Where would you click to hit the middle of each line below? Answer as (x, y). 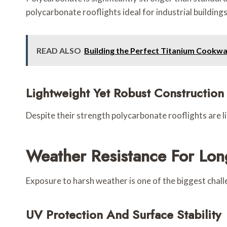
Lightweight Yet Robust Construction (125, 93)
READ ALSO (59, 51)
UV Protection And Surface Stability (123, 215)
